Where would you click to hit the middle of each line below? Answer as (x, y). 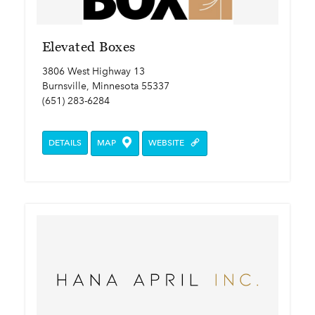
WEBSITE (167, 143)
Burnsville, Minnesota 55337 (106, 86)
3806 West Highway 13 (94, 72)
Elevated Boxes (89, 47)
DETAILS (65, 143)
